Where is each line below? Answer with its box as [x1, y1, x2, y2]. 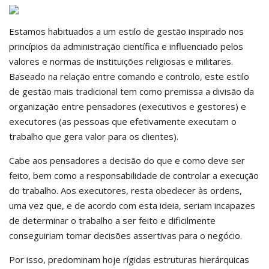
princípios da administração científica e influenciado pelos [9, 40, 243, 52]
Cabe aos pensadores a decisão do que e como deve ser [9, 154, 245, 166]
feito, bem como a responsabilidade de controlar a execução [9, 169, 259, 181]
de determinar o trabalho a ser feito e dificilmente [9, 214, 216, 226]
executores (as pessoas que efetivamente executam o [9, 115, 237, 127]
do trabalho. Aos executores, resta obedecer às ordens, [9, 184, 242, 196]
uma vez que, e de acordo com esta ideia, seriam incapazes [9, 199, 255, 211]
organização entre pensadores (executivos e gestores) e [9, 100, 246, 112]
